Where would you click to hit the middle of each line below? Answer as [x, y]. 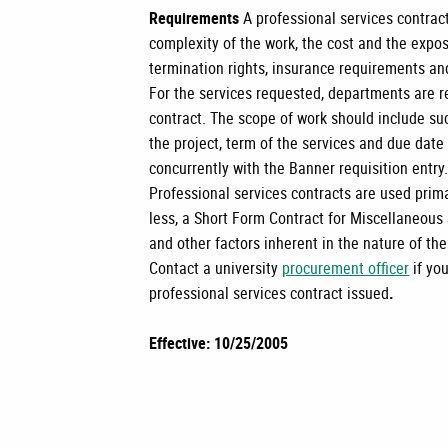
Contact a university [216, 268]
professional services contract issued [269, 293]
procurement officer [346, 268]
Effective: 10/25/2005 [219, 343]
